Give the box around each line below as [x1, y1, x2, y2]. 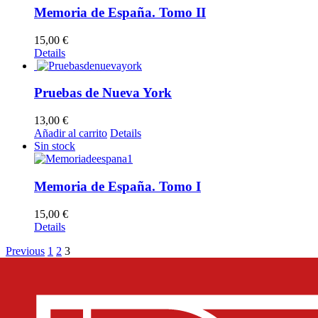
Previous [6, 244, 45, 257]
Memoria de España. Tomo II [34, 5, 206, 21]
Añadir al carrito [34, 127, 107, 140]
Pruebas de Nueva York [34, 85, 172, 101]
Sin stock [34, 140, 75, 153]
